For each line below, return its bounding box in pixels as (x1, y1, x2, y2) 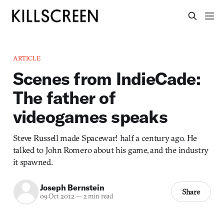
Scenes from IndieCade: (12, 67, 200, 89)
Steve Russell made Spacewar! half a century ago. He (12, 132, 197, 143)
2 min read (81, 192, 113, 201)
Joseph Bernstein (39, 182, 104, 193)
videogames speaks (12, 105, 167, 127)
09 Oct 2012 (39, 192, 74, 201)
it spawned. (12, 156, 53, 167)
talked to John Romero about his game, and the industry (12, 144, 209, 155)
